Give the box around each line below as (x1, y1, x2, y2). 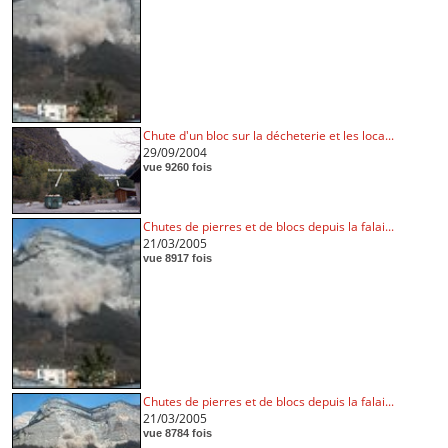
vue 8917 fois (142, 252, 212, 265)
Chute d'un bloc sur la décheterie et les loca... (142, 127, 394, 145)
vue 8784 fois (142, 427, 212, 440)
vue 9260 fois (142, 161, 212, 174)
